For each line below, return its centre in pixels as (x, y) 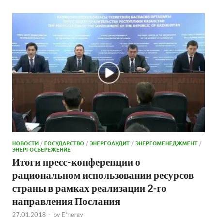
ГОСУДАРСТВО (64, 143)
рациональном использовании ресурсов (103, 174)
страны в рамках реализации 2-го (89, 187)
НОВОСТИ (25, 143)
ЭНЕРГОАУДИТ (110, 143)
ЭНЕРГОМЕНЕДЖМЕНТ (166, 143)
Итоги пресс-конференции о (76, 161)
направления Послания (66, 201)
